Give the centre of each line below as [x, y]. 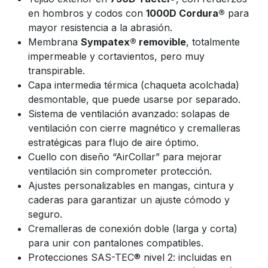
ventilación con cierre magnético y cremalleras [134, 128]
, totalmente [213, 42]
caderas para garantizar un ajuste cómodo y [129, 200]
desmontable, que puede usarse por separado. [134, 99]
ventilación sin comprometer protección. [120, 171]
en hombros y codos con [87, 13]
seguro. [45, 214]
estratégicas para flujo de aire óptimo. [113, 142]
